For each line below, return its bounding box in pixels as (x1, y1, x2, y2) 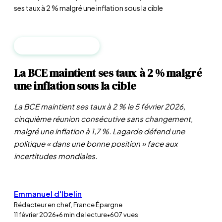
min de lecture (63, 211, 107, 219)
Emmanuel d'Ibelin (14, 189, 82, 198)
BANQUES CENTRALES (22, 42, 92, 50)
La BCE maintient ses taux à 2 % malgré (14, 65, 202, 80)
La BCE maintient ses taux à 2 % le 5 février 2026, (14, 102, 185, 111)
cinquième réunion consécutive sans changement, (14, 114, 193, 123)
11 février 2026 (14, 211, 56, 219)
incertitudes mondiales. (14, 151, 97, 161)
